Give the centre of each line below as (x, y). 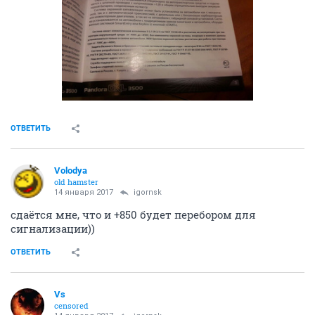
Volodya (71, 171)
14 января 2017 (84, 193)
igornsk (148, 193)
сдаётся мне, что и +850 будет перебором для (133, 215)
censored (71, 306)
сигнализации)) (53, 229)
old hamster (76, 182)
